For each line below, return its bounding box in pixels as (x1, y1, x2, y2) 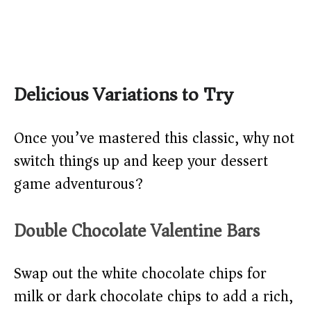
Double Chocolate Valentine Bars (14, 215, 260, 247)
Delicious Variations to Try (14, 78, 233, 112)
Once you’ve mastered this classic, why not (14, 125, 294, 152)
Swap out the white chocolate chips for (14, 260, 267, 287)
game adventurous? (14, 171, 143, 198)
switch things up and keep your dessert (14, 148, 268, 175)
